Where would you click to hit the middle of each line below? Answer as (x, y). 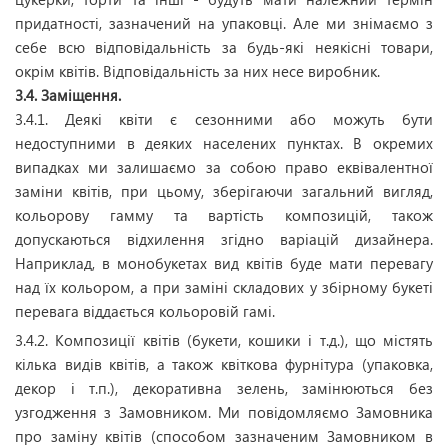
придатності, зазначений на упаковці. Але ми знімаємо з (224, 23)
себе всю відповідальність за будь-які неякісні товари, (224, 47)
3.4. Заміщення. (68, 95)
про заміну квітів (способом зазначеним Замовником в (224, 436)
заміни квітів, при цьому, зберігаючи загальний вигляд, (224, 191)
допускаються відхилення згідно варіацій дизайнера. (224, 239)
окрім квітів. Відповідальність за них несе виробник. (197, 71)
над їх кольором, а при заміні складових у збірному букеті (224, 287)
